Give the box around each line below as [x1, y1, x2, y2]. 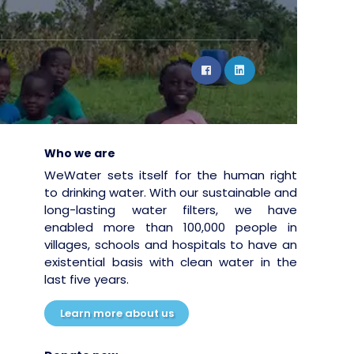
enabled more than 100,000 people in [44, 219, 297, 235]
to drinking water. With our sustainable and [44, 184, 297, 201]
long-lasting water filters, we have [44, 201, 297, 218]
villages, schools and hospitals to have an [44, 236, 297, 253]
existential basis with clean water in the [44, 254, 297, 270]
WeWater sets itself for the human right [44, 167, 297, 183]
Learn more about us [59, 306, 174, 322]
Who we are [44, 145, 116, 161]
